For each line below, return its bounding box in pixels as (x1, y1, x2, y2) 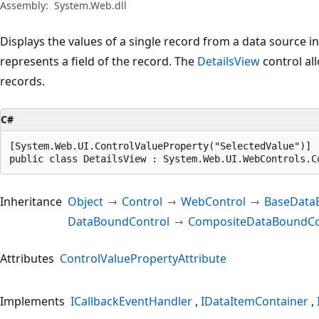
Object (68, 193, 103, 209)
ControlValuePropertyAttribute (60, 250, 226, 266)
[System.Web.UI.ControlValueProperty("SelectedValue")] (9, 140, 311, 152)
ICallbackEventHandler (70, 293, 192, 309)
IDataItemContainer (201, 293, 308, 309)
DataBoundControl (68, 213, 169, 229)
